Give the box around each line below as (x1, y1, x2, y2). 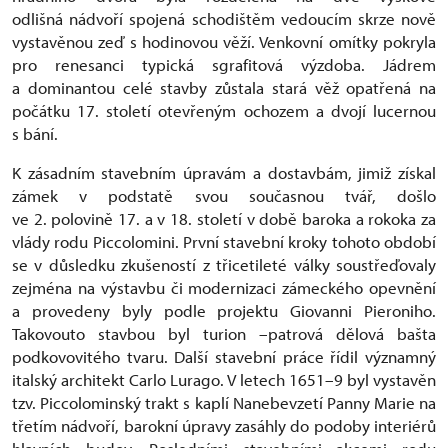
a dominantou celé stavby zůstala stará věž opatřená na (12, 77, 436, 99)
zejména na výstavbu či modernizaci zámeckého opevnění (12, 277, 436, 299)
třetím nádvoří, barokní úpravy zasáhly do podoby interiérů (12, 415, 436, 437)
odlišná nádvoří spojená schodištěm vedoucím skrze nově (12, 8, 436, 30)
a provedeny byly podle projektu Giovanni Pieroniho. (12, 300, 436, 322)
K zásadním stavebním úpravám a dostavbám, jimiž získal (12, 162, 436, 184)
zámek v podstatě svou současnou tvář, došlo (12, 185, 436, 207)
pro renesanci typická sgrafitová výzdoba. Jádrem (12, 54, 436, 76)
